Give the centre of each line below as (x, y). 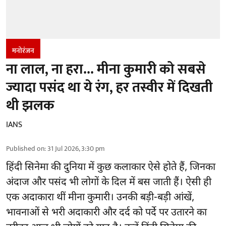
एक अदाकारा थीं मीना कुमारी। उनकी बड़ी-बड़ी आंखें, (100, 198)
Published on (25, 149)
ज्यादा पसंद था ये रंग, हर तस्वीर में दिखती (109, 88)
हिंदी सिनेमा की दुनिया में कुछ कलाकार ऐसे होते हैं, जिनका (111, 168)
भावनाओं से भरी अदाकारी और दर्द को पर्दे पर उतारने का (106, 213)
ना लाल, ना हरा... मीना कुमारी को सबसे (106, 70)
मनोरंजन (23, 51)
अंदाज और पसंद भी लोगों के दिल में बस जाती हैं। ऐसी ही (109, 183)
